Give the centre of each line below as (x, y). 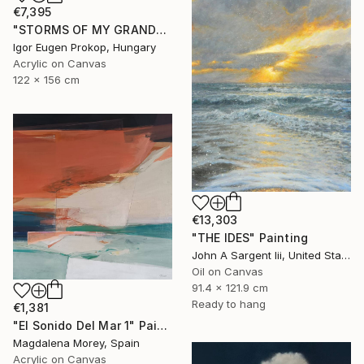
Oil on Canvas (227, 272)
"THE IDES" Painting (250, 238)
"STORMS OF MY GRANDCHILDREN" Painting (162, 29)
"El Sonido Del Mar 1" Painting (162, 325)
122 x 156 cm (46, 79)
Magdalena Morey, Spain (76, 342)
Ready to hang (229, 304)
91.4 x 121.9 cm (230, 288)
